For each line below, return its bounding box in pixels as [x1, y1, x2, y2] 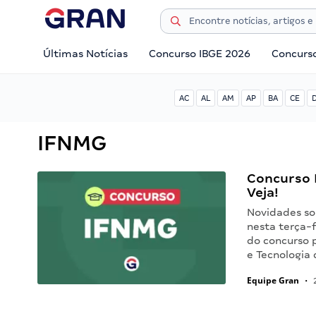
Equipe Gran [247, 274, 300, 286]
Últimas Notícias [43, 48, 128, 59]
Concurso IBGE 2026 [149, 48, 251, 59]
